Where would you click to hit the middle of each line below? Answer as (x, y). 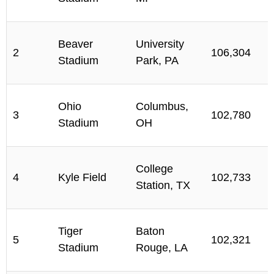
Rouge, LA (162, 248)
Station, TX (163, 186)
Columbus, (162, 107)
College (154, 169)
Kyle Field (82, 178)
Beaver (76, 44)
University (160, 44)
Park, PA (157, 61)
